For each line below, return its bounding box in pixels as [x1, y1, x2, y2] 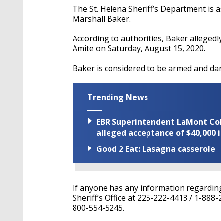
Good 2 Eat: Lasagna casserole [96, 144, 215, 155]
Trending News [87, 92, 148, 103]
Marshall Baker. [73, 13, 131, 24]
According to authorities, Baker [73, 33, 190, 44]
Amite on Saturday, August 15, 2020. [73, 43, 209, 54]
